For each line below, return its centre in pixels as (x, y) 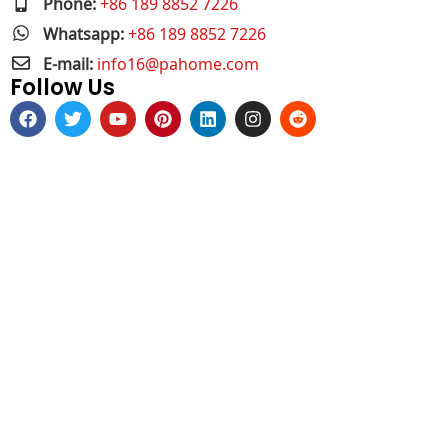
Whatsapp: (85, 32)
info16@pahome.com (177, 62)
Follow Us (62, 87)
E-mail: (69, 62)
